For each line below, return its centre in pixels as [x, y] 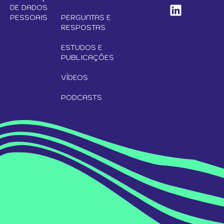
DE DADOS [29, 7]
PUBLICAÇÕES [87, 57]
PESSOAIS [29, 17]
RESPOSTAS [83, 27]
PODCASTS [81, 97]
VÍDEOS [74, 77]
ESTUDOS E [82, 47]
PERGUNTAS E [86, 17]
